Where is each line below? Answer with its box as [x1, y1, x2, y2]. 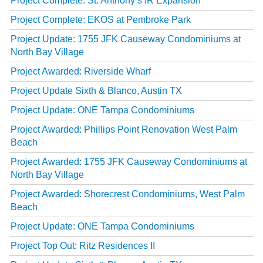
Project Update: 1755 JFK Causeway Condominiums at [11, 33, 241, 44]
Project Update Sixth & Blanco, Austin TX [11, 85, 182, 96]
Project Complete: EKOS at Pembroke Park [11, 14, 191, 25]
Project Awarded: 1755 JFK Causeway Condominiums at [11, 156, 247, 167]
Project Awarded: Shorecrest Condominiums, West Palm [11, 188, 245, 199]
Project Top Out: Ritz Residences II [11, 240, 155, 251]
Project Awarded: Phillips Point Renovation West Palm [11, 124, 237, 134]
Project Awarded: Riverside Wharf [11, 66, 151, 76]
